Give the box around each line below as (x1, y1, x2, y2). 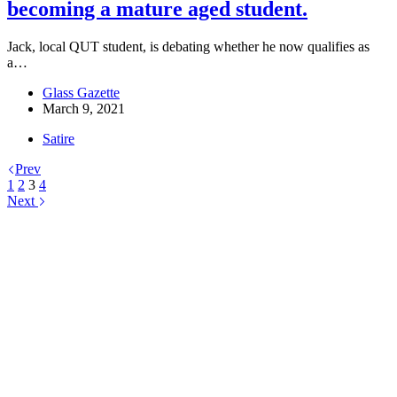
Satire (43, 131, 74, 147)
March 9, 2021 (43, 101, 125, 117)
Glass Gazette (43, 85, 120, 101)
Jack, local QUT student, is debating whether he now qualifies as (7, 39, 370, 55)
